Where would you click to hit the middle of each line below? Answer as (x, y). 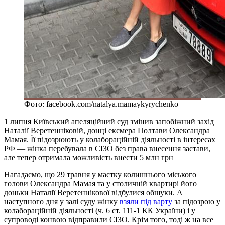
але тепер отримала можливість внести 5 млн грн (90, 157)
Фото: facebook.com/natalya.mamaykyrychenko (101, 104)
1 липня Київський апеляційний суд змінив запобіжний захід (109, 121)
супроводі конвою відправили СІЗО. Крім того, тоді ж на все (109, 219)
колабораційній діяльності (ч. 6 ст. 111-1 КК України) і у (100, 210)
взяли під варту (146, 201)
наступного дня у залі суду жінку (62, 201)
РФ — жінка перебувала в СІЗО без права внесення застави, (107, 148)
